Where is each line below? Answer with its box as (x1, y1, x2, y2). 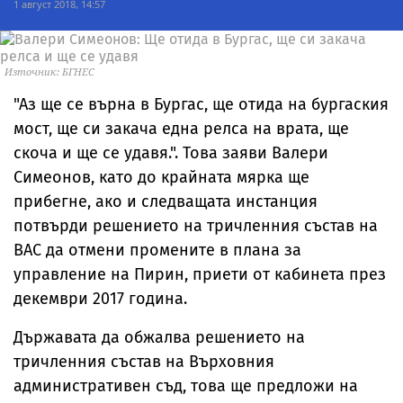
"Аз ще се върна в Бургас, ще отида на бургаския (13, 94, 389, 114)
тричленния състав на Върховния (13, 352, 274, 372)
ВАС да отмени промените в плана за (13, 240, 301, 260)
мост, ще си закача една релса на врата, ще (13, 119, 349, 139)
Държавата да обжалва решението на (13, 327, 305, 347)
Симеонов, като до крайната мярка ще (13, 167, 309, 187)
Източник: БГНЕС (4, 65, 94, 78)
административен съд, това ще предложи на (13, 376, 358, 396)
